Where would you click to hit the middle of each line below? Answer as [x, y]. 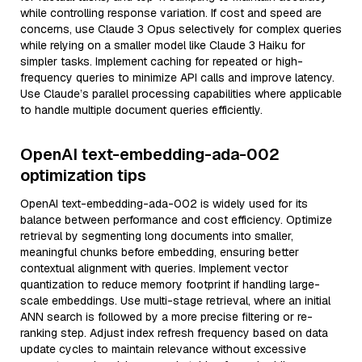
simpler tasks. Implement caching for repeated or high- [162, 61]
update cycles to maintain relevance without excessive [163, 349]
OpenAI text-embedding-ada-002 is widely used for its [164, 204]
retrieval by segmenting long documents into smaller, [157, 236]
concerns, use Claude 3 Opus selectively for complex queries [181, 29]
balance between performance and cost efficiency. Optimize [176, 220]
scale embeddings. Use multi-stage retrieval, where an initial [175, 301]
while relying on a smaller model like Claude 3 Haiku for [163, 45]
